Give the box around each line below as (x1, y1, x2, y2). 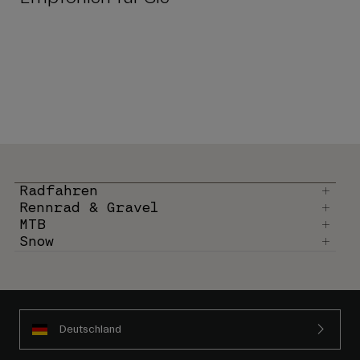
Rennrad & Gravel (19, 201, 158, 216)
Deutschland (59, 322, 121, 336)
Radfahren (19, 184, 98, 199)
